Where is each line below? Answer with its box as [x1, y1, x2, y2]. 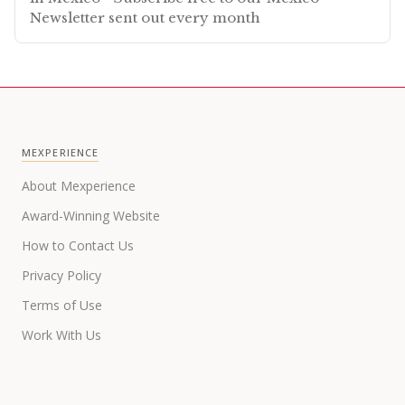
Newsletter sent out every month [30, 8, 260, 26]
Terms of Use [22, 296, 102, 314]
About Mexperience [22, 176, 136, 194]
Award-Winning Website [22, 206, 160, 224]
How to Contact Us [22, 236, 134, 254]
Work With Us [22, 325, 101, 344]
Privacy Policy [22, 266, 101, 284]
